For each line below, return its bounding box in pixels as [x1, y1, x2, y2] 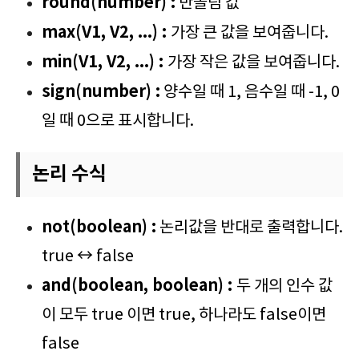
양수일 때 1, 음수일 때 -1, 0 [160, 83, 340, 102]
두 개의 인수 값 [236, 276, 333, 296]
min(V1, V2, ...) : [42, 52, 167, 72]
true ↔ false [42, 247, 134, 266]
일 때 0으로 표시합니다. [42, 111, 194, 131]
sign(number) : [42, 82, 160, 102]
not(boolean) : [42, 217, 156, 237]
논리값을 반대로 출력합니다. [156, 218, 343, 237]
